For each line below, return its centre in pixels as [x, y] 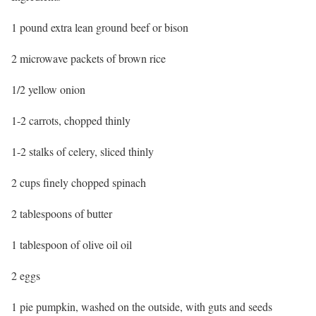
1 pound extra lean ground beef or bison [100, 28]
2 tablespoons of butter [62, 214]
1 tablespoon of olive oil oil [72, 245]
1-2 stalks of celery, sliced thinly [83, 152]
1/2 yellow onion [48, 90]
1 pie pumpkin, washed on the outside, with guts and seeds [142, 307]
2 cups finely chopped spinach [79, 183]
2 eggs [26, 276]
